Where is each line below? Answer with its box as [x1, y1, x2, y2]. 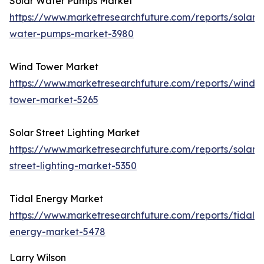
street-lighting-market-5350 [9, 160, 137, 172]
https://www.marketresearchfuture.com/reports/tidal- [9, 209, 259, 222]
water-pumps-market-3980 [9, 28, 134, 40]
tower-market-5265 [9, 94, 98, 106]
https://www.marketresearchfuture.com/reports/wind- [9, 77, 259, 90]
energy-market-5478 [9, 226, 105, 238]
